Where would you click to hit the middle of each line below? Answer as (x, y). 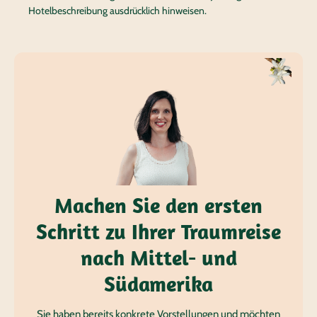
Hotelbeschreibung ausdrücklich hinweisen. (117, 11)
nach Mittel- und (158, 258)
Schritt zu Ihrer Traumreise (158, 231)
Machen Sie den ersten (158, 205)
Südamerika (158, 284)
